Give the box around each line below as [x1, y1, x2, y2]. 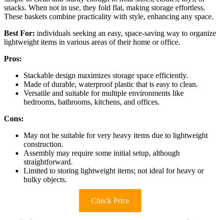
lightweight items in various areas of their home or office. [4, 38, 180, 47]
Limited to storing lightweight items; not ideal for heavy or [24, 166, 204, 175]
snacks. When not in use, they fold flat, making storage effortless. [4, 3, 205, 12]
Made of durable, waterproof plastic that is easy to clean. [24, 80, 198, 89]
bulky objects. [24, 175, 67, 184]
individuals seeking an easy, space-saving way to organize [35, 29, 216, 38]
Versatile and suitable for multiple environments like [24, 89, 184, 98]
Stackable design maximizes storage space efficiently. [24, 71, 188, 80]
